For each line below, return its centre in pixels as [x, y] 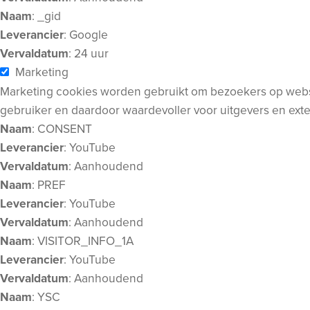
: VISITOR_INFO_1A [83, 241]
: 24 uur [89, 53]
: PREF [49, 185]
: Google [86, 35]
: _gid [46, 16]
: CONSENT [62, 129]
